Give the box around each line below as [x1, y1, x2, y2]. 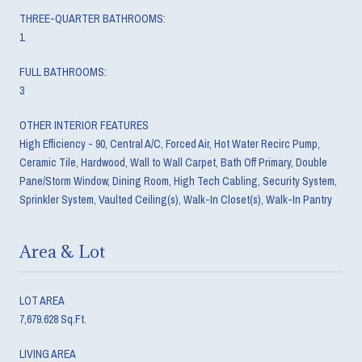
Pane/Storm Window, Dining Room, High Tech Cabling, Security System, [19, 173, 337, 188]
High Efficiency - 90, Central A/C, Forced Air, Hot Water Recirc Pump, [19, 136, 320, 151]
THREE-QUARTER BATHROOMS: [19, 11, 166, 26]
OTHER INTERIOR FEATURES [19, 117, 149, 133]
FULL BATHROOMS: [19, 64, 107, 79]
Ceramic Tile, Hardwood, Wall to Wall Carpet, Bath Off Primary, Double [19, 154, 327, 170]
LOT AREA [19, 293, 65, 308]
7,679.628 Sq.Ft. [19, 311, 86, 326]
